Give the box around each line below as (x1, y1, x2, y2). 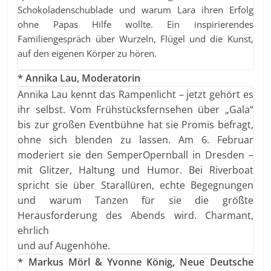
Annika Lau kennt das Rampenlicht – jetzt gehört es (18, 87, 253, 101)
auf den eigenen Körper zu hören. (18, 47, 157, 59)
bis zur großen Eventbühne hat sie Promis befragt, (18, 117, 253, 131)
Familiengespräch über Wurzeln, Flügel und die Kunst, (18, 32, 253, 45)
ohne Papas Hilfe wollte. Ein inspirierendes (18, 18, 253, 30)
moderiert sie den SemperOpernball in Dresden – (18, 148, 253, 162)
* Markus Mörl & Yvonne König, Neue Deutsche (18, 255, 253, 269)
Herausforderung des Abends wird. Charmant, (18, 208, 253, 222)
